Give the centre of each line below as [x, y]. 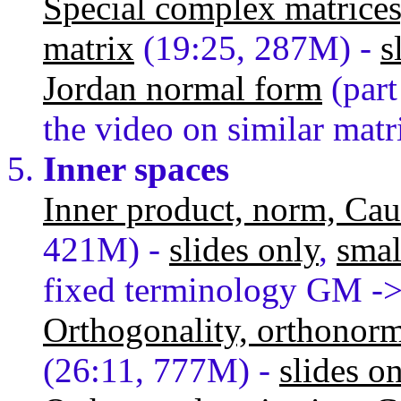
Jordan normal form [183, 89]
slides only [244, 250]
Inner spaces [136, 169]
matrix [89, 48]
